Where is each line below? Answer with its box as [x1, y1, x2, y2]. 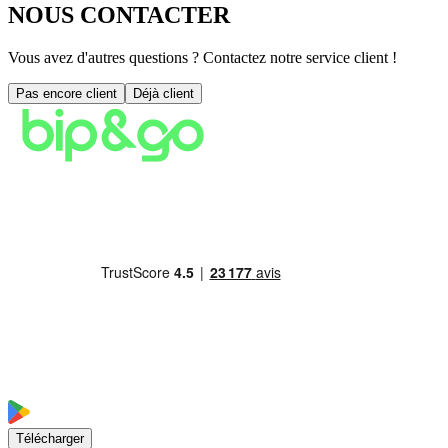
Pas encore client [16, 85, 117, 101]
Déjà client [133, 85, 194, 101]
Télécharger [16, 430, 84, 446]
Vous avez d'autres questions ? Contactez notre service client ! [8, 48, 397, 66]
